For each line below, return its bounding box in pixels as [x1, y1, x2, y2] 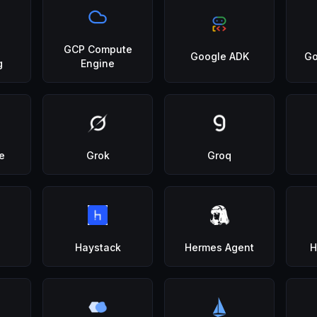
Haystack [74, 241, 121, 253]
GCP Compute [63, 43, 132, 55]
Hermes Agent [185, 241, 254, 253]
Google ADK [190, 50, 249, 62]
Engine [81, 57, 115, 69]
